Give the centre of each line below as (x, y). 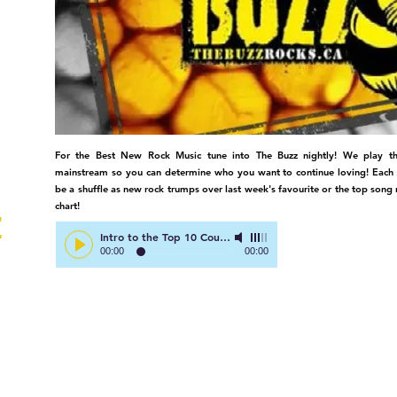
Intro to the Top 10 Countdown (225, 237)
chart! (75, 206)
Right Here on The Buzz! (332, 237)
